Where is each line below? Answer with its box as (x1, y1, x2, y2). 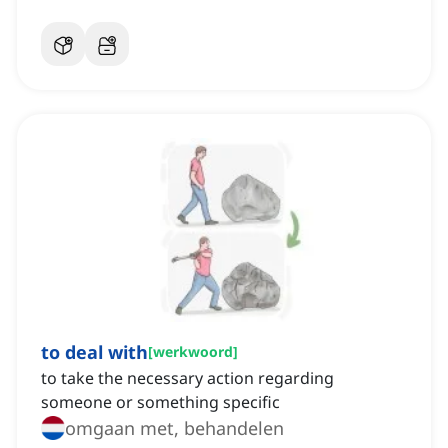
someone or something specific (41, 391, 280, 414)
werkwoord (153, 342, 233, 362)
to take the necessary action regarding (41, 367, 334, 390)
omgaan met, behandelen (65, 416, 284, 441)
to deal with (41, 340, 148, 365)
